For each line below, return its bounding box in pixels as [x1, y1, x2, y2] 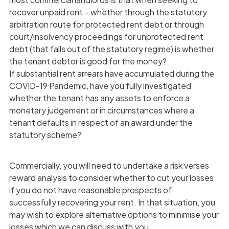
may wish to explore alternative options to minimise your [9, 209, 219, 220]
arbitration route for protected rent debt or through [9, 18, 204, 30]
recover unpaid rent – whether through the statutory [9, 6, 207, 17]
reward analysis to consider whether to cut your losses [9, 172, 214, 183]
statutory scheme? [9, 129, 81, 140]
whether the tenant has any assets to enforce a [9, 92, 190, 103]
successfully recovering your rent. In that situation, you [9, 196, 215, 208]
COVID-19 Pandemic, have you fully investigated [9, 80, 191, 91]
